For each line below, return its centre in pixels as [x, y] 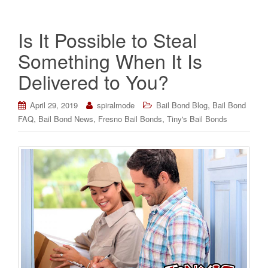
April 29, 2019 [54, 105]
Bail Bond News [66, 119]
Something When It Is [110, 61]
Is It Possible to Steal [107, 40]
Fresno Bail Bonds [130, 119]
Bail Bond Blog [182, 105]
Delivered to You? [93, 82]
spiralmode [116, 105]
